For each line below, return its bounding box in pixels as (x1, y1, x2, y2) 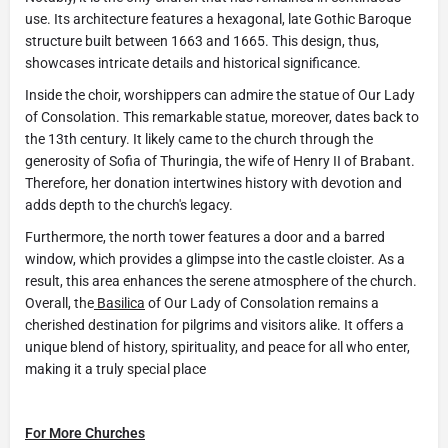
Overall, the (25, 294, 94, 311)
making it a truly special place (25, 360, 206, 377)
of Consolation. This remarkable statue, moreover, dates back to (25, 108, 419, 125)
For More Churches (25, 424, 145, 441)
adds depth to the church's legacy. (25, 196, 233, 213)
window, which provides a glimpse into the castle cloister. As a (25, 250, 405, 267)
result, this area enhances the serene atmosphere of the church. (25, 272, 417, 289)
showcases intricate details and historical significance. (25, 54, 361, 71)
